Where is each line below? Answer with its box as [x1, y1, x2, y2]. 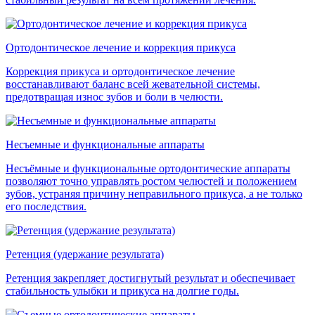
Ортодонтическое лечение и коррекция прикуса [6, 41, 236, 54]
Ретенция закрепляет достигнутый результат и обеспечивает [6, 272, 295, 285]
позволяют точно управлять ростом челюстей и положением [6, 175, 297, 188]
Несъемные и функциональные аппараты [6, 139, 205, 151]
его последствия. [6, 200, 86, 213]
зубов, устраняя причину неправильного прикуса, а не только [6, 188, 302, 200]
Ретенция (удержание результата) [6, 248, 164, 261]
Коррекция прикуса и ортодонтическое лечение [6, 65, 235, 78]
